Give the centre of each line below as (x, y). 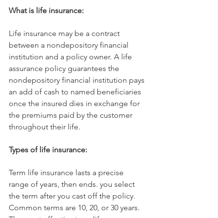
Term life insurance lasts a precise (67, 172)
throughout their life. (45, 127)
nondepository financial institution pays (78, 80)
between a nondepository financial (70, 45)
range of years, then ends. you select (73, 184)
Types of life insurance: (48, 149)
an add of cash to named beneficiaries (76, 91)
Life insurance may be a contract (65, 33)
